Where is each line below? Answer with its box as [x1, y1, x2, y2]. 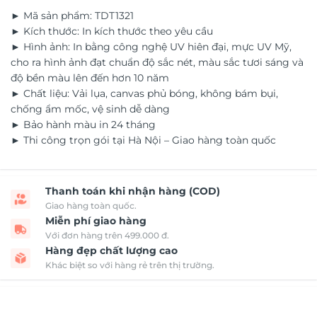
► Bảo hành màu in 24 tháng [11, 118, 156, 132]
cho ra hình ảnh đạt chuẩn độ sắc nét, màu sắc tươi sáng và [11, 56, 304, 69]
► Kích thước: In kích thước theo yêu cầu [11, 25, 213, 38]
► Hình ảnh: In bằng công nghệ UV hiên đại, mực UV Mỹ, [11, 40, 292, 54]
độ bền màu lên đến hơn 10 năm [11, 71, 169, 85]
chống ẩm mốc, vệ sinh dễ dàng [11, 103, 170, 116]
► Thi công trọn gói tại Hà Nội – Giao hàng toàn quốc [11, 134, 276, 147]
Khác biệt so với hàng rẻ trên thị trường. [45, 260, 214, 271]
